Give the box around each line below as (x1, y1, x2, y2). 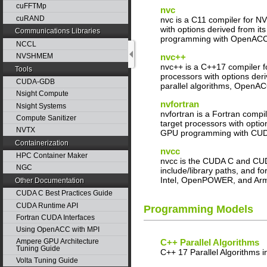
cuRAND (15, 14, 45, 23)
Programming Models (144, 203, 253, 216)
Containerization (15, 138, 69, 147)
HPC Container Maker (15, 151, 88, 160)
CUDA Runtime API (15, 201, 78, 210)
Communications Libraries (15, 27, 101, 36)
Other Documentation (15, 176, 85, 185)
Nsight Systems (15, 101, 66, 110)
